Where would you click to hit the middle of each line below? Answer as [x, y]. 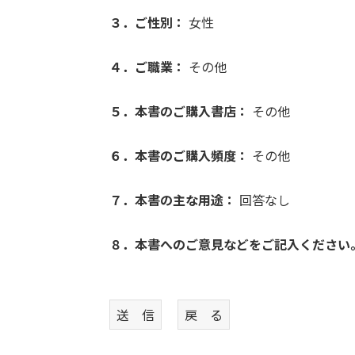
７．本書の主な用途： [173, 200]
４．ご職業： [147, 67]
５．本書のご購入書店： [179, 111]
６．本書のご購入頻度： [179, 155]
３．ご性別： [147, 22]
